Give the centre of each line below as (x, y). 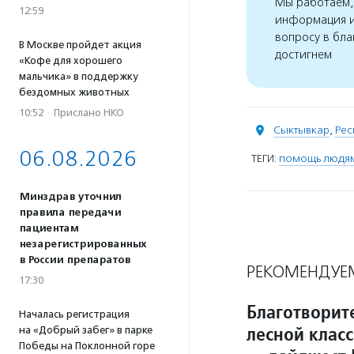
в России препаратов (75, 260)
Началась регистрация (74, 314)
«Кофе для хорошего (71, 60)
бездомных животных (74, 92)
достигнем (303, 55)
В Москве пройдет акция (80, 45)
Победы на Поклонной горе (87, 346)
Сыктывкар (301, 130)
